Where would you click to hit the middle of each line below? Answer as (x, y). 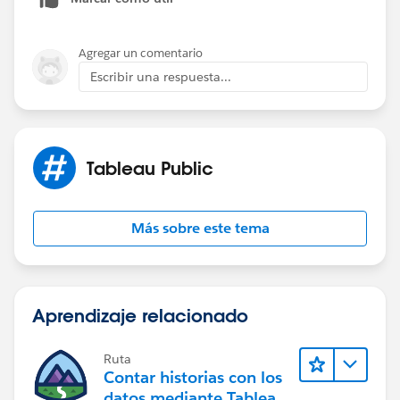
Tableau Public (150, 167)
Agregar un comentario (141, 53)
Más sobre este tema (200, 228)
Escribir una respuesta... (161, 76)
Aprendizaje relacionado (140, 315)
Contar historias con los (193, 377)
